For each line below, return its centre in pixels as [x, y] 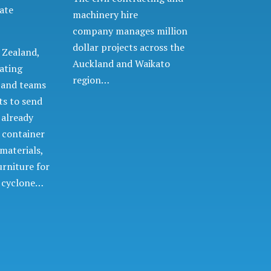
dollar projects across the [129, 47]
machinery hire [106, 15]
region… [91, 80]
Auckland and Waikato [122, 64]
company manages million [130, 31]
